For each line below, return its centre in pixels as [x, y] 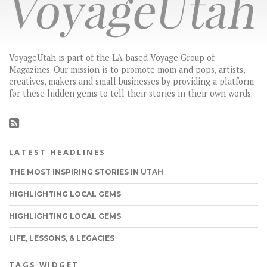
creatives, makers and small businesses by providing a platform [131, 81]
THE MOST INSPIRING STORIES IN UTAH [86, 172]
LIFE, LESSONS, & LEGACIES [62, 238]
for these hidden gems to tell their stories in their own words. [131, 93]
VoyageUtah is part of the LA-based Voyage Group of [112, 57]
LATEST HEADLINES [58, 152]
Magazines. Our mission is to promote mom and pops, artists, [127, 69]
